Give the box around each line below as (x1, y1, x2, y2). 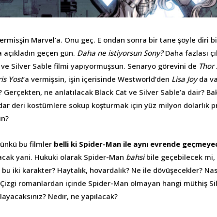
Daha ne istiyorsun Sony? (77, 47, 163, 58)
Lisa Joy (171, 74, 197, 84)
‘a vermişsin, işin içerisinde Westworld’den (23, 74, 171, 84)
